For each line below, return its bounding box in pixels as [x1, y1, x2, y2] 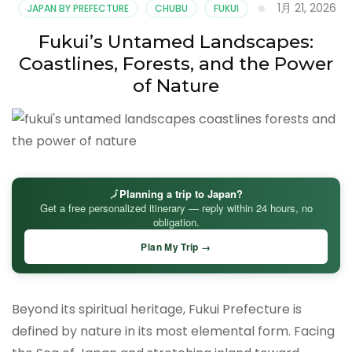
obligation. [152, 214, 200, 230]
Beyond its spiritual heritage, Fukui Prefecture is [12, 300, 302, 319]
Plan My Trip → [141, 240, 211, 255]
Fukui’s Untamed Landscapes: [38, 30, 313, 53]
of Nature [133, 74, 219, 97]
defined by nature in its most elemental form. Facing [12, 322, 335, 341]
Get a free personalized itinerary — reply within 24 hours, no [39, 200, 313, 216]
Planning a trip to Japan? [119, 186, 243, 202]
